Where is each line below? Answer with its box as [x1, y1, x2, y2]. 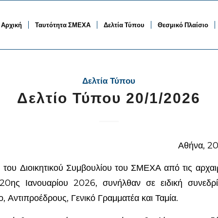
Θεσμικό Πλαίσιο [158, 21, 209, 29]
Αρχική [1, 21, 22, 29]
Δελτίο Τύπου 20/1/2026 [17, 90, 201, 106]
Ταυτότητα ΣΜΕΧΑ [35, 21, 91, 29]
